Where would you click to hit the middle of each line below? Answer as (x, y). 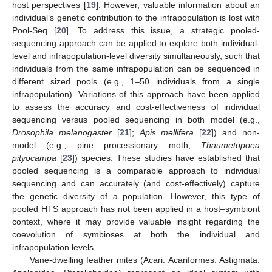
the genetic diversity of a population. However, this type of (136, 196)
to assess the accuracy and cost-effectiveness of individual (136, 107)
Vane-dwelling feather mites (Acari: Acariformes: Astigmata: (144, 260)
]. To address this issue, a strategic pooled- (163, 30)
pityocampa (34, 158)
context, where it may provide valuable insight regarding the (136, 221)
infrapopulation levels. (54, 247)
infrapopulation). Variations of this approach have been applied (136, 94)
